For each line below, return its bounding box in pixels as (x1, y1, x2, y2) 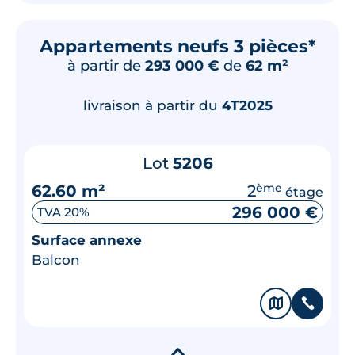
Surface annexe (32, 231, 142, 248)
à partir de (67, 56, 145, 74)
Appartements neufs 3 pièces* (39, 35, 316, 57)
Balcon (32, 251, 80, 268)
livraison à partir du (82, 97, 222, 113)
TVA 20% (37, 204, 90, 219)
